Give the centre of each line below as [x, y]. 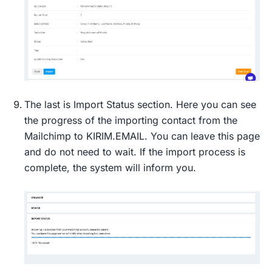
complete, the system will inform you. [110, 168]
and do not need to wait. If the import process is [135, 152]
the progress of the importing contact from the [131, 121]
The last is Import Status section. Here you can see [140, 105]
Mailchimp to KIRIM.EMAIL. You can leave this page [142, 136]
